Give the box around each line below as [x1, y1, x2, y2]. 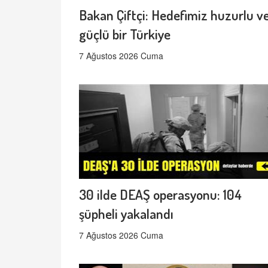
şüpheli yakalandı [79, 204, 173, 222]
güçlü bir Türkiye [79, 25, 170, 42]
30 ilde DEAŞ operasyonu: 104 [79, 185, 242, 203]
